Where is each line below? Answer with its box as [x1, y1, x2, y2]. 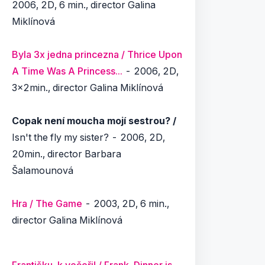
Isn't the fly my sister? [12, 131, 109, 143]
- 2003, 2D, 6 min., [82, 198, 169, 209]
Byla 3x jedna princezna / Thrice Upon [12, 49, 182, 60]
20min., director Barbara [12, 148, 121, 160]
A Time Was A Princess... [12, 65, 122, 77]
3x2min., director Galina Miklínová [12, 82, 163, 93]
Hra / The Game [12, 198, 82, 209]
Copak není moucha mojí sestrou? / [12, 115, 176, 127]
